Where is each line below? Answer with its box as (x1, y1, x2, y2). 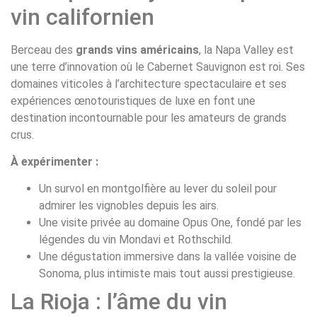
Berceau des (11, 42, 76, 57)
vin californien (11, 3, 154, 30)
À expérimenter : (11, 155, 98, 169)
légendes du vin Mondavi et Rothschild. (39, 233, 233, 247)
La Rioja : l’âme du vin (11, 288, 227, 316)
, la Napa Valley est (199, 42, 294, 57)
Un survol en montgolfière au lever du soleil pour (39, 182, 277, 196)
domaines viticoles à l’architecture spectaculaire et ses (11, 76, 287, 91)
